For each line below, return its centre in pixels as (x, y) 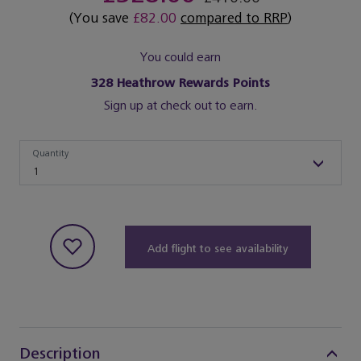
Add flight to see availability (218, 248)
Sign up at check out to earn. (180, 106)
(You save (101, 19)
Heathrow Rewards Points (191, 84)
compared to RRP (234, 19)
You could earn (180, 58)
